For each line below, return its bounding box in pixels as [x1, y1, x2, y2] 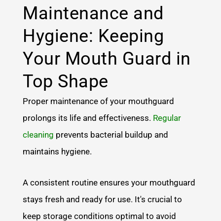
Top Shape [23, 71, 109, 92]
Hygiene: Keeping [23, 25, 164, 46]
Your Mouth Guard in [23, 48, 191, 69]
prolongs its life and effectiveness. [23, 112, 153, 123]
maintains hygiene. [23, 146, 92, 156]
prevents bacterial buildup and [54, 129, 169, 140]
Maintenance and [23, 2, 164, 24]
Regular [153, 112, 182, 123]
